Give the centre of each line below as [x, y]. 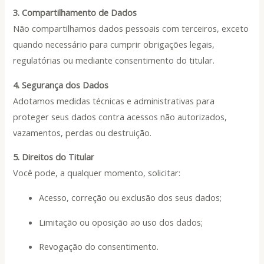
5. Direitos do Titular [54, 157]
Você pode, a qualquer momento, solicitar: [97, 173]
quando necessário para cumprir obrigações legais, [114, 44]
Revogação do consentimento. [99, 247]
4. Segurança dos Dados [61, 85]
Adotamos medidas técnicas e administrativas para [114, 100]
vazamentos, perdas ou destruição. [82, 132]
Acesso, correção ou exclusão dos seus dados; [131, 197]
